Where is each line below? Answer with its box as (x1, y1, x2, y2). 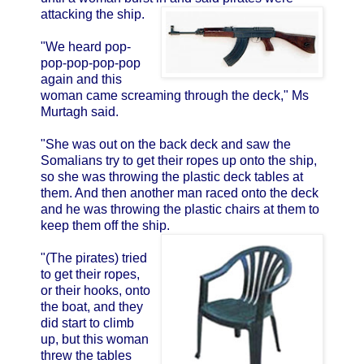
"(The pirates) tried (41, 250, 147, 265)
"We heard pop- (41, 39, 131, 54)
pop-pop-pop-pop (41, 55, 141, 70)
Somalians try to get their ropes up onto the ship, (41, 153, 317, 167)
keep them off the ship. (41, 218, 170, 232)
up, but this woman (41, 331, 149, 346)
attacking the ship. (41, 6, 145, 21)
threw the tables (41, 348, 132, 362)
